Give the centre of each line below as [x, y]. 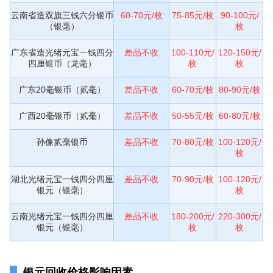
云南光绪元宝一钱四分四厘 [62, 216]
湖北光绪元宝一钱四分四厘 [62, 179]
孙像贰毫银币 [62, 142]
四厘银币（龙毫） [62, 63]
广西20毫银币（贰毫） [62, 115]
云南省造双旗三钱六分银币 [62, 15]
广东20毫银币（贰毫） [62, 89]
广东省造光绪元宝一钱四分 [62, 52]
